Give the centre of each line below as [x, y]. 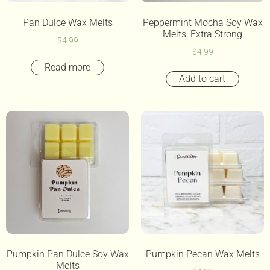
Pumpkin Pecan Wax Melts [202, 254]
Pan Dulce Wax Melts [67, 22]
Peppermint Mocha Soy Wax [202, 22]
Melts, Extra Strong [202, 34]
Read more [67, 67]
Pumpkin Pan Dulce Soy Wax [67, 254]
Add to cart [202, 79]
